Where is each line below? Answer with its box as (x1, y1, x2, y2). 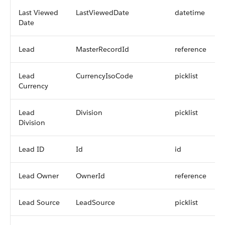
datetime (175, 8, 205, 17)
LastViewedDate (76, 8, 129, 17)
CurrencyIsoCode (76, 71, 133, 80)
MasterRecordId (76, 45, 129, 54)
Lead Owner (19, 171, 59, 180)
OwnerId (76, 171, 105, 180)
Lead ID (19, 145, 44, 154)
